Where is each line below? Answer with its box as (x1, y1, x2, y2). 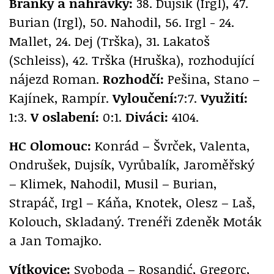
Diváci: (125, 108, 168, 126)
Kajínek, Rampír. (9, 89, 113, 107)
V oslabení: (31, 108, 99, 126)
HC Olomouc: (9, 136, 91, 155)
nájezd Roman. (9, 70, 103, 88)
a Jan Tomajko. (9, 231, 102, 250)
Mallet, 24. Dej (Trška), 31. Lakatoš (9, 32, 210, 50)
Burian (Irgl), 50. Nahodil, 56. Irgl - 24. (9, 13, 234, 31)
